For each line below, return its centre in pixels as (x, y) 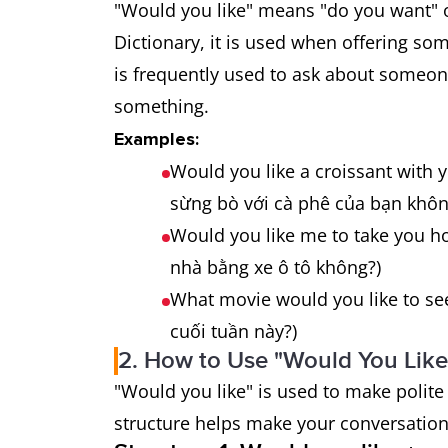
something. (161, 106)
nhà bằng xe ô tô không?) (275, 267)
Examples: (156, 139)
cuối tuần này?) (233, 331)
